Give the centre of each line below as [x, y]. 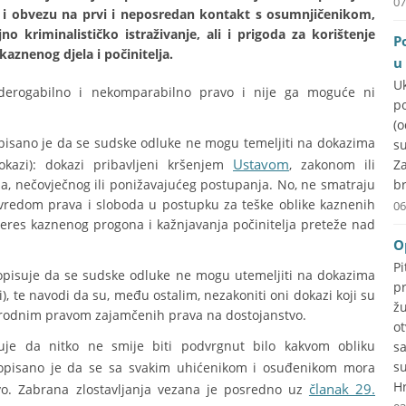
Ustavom [261, 164]
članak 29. [342, 389]
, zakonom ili [332, 164]
